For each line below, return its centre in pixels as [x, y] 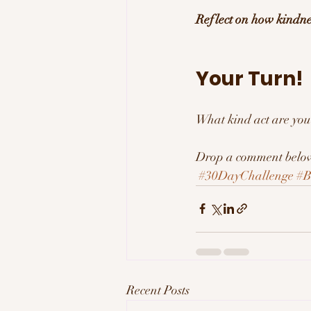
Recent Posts [158, 290]
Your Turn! [252, 78]
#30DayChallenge [246, 175]
